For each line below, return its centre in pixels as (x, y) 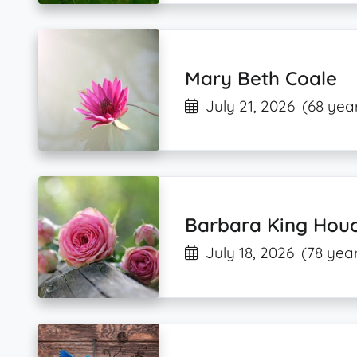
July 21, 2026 (251, 106)
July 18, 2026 (250, 252)
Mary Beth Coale (261, 78)
